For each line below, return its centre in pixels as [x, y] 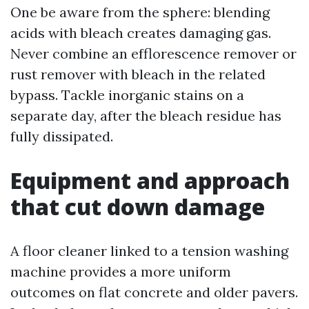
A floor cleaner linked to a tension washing [149, 251]
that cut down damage [138, 207]
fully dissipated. [62, 136]
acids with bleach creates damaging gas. [141, 33]
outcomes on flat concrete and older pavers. [154, 292]
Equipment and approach [150, 180]
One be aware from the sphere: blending [140, 12]
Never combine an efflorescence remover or [153, 53]
